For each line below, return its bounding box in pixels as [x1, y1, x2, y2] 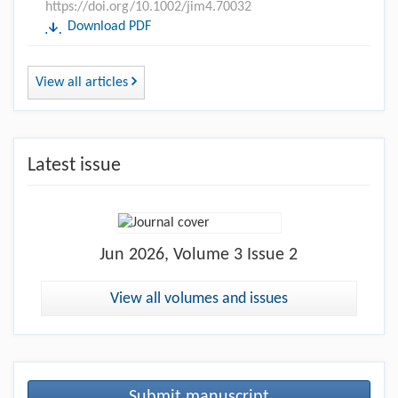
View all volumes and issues [110, 290, 288, 307]
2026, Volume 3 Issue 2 [124, 245, 298, 264]
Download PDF [68, 19, 151, 34]
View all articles [36, 75, 131, 90]
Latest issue [28, 155, 121, 176]
